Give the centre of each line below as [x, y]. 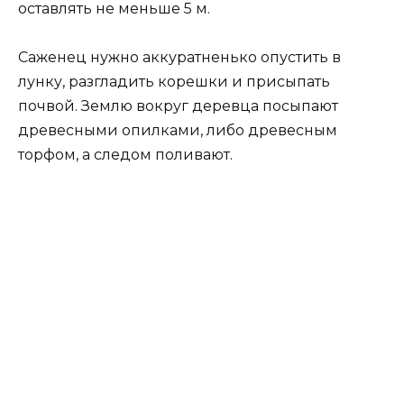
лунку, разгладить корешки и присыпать [174, 81]
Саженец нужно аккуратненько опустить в [179, 57]
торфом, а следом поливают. [125, 154]
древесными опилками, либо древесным [178, 130]
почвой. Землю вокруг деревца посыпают [178, 106]
